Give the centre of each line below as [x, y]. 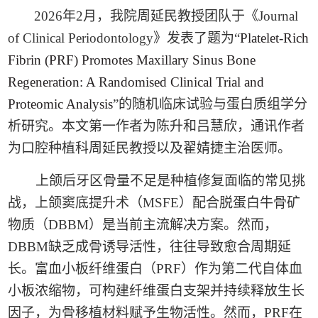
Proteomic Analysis [61, 104]
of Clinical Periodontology [81, 38]
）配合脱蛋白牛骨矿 [240, 203]
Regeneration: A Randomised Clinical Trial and [136, 82]
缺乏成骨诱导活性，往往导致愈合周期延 [170, 247]
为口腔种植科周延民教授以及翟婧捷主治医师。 [150, 148]
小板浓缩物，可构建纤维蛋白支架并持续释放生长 [157, 291]
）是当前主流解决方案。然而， [183, 225]
